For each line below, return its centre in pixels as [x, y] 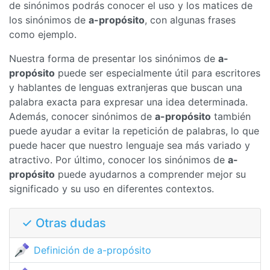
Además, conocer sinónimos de [82, 116]
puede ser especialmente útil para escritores [158, 73]
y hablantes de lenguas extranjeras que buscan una [126, 87]
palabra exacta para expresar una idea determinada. [128, 102]
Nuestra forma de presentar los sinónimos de [114, 58]
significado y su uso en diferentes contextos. [111, 189]
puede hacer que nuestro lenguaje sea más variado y [130, 145]
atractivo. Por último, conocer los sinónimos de [118, 160]
